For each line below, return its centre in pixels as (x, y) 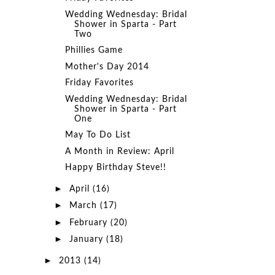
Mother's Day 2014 (107, 67)
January (87, 239)
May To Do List (98, 135)
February (90, 223)
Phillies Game (94, 50)
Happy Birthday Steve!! (115, 168)
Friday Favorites (99, 83)
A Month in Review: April (119, 151)
